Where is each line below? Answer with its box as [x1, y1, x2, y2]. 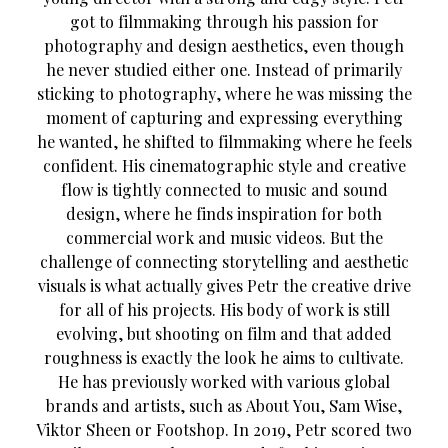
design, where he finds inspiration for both [66, 202, 382, 224]
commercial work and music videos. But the [65, 226, 383, 248]
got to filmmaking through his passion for [69, 10, 379, 32]
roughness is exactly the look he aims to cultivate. [44, 346, 404, 368]
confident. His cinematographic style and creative [42, 154, 406, 176]
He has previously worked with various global [58, 370, 390, 392]
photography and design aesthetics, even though [44, 34, 404, 56]
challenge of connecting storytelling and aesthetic [39, 250, 409, 272]
